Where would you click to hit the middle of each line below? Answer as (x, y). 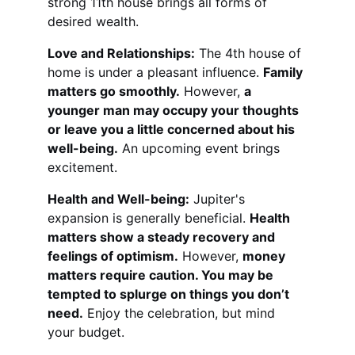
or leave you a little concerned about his (173, 129)
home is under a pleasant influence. (155, 72)
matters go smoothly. (114, 91)
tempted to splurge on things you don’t (170, 294)
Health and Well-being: (118, 199)
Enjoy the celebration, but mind (181, 313)
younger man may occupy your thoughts (175, 110)
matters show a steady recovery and (163, 237)
